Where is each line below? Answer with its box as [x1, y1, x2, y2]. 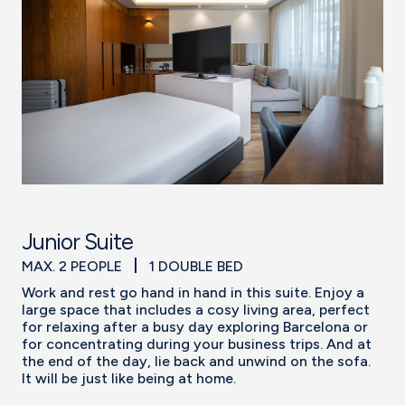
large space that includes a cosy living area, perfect [22, 300, 370, 318]
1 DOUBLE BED [149, 257, 243, 275]
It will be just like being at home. [22, 369, 236, 387]
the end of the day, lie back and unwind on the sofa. [22, 352, 371, 370]
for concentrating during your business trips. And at [22, 334, 372, 353]
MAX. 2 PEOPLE [22, 257, 126, 275]
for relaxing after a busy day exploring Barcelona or [22, 317, 368, 335]
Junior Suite [22, 229, 133, 256]
